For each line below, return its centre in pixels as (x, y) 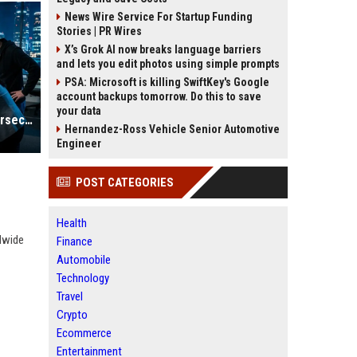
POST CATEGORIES (125, 182)
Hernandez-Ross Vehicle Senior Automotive (172, 129)
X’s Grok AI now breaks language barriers (163, 49)
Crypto (72, 315)
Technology (83, 278)
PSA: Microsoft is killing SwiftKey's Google (167, 82)
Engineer (79, 143)
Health (72, 223)
